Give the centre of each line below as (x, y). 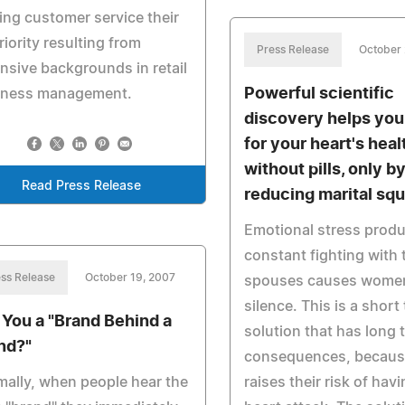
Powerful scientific (320, 94)
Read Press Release (81, 186)
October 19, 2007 (130, 278)
